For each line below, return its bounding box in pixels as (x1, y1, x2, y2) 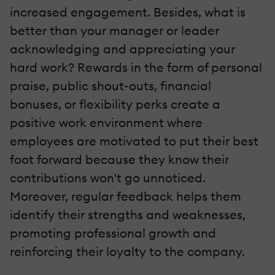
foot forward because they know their (10, 152, 229, 168)
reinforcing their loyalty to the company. (10, 244, 245, 260)
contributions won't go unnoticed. (10, 170, 206, 186)
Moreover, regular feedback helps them (10, 188, 241, 204)
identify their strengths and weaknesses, (10, 207, 246, 223)
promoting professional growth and (10, 225, 216, 241)
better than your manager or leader (10, 23, 219, 39)
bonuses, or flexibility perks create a (10, 96, 220, 112)
